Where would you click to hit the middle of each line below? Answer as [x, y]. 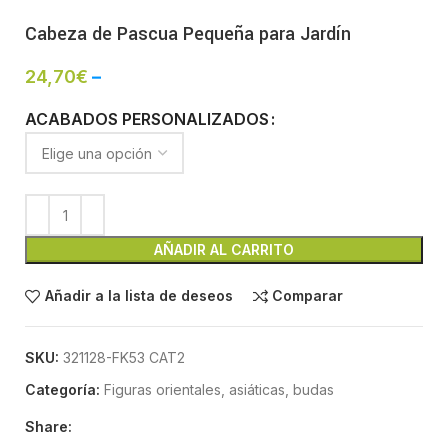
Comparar [308, 296]
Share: [48, 427]
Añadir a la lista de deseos [138, 296]
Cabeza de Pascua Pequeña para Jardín [188, 34]
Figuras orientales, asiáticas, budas [219, 390]
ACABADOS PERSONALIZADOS [147, 119]
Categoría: [62, 390]
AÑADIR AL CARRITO [224, 250]
